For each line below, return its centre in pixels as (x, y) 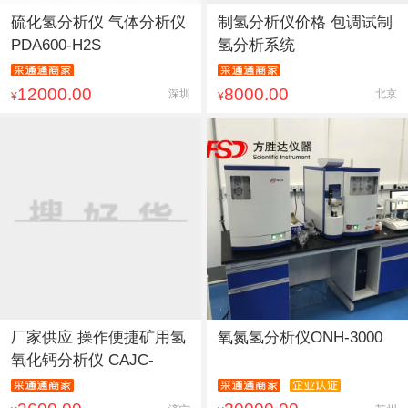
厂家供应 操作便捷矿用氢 (98, 337)
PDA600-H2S (56, 45)
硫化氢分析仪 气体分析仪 (98, 22)
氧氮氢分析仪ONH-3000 (300, 337)
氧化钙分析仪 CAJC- (82, 360)
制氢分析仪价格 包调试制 (305, 22)
